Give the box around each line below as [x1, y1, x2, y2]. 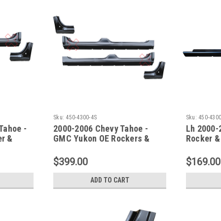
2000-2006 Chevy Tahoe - [53, 123, 148, 134]
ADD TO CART [90, 176, 129, 184]
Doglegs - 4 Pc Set [53, 143, 122, 153]
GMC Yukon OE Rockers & [53, 133, 150, 144]
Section [185, 143, 215, 153]
